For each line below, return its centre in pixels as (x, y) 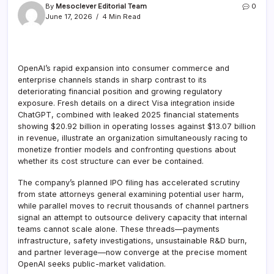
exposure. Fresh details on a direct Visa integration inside (126, 103)
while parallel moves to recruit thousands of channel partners (133, 206)
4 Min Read (120, 17)
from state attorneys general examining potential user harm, (131, 194)
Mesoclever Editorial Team (101, 6)
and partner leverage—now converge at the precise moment (132, 253)
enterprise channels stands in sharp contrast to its (112, 80)
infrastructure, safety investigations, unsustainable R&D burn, (132, 241)
